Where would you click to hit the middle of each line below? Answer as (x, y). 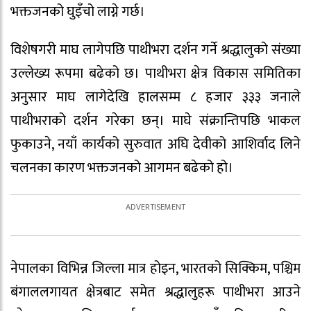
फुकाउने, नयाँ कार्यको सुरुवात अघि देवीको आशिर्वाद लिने (155, 144)
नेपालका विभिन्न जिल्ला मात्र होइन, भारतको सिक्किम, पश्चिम (155, 268)
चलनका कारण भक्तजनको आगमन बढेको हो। (122, 168)
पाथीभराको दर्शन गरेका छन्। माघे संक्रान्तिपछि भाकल (155, 120)
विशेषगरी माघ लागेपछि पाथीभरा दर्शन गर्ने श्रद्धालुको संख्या (155, 50)
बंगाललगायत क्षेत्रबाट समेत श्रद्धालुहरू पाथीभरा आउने (155, 292)
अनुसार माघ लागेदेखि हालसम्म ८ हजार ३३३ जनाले (155, 97)
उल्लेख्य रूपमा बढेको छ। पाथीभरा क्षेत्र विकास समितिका (155, 73)
